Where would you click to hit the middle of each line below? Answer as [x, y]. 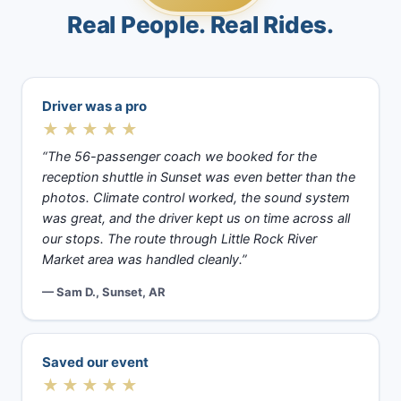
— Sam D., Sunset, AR [104, 292]
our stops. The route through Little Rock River [179, 239]
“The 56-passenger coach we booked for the [179, 157]
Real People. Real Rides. [200, 25]
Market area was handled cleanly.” [145, 260]
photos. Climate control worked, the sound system [196, 198]
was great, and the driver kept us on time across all [196, 219]
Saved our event [95, 363]
